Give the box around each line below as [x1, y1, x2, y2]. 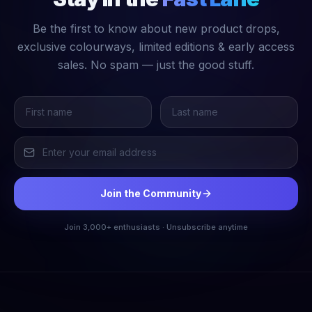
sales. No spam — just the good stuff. [58, 58, 254, 72]
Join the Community [100, 187, 201, 199]
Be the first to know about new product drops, [32, 22, 280, 36]
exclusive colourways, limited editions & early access [17, 40, 295, 54]
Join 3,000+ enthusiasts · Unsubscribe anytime [64, 222, 248, 232]
